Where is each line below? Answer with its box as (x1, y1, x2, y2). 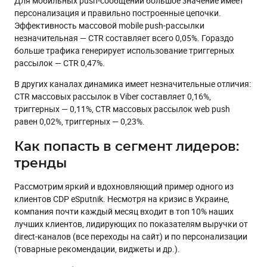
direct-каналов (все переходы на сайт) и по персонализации (14, 230, 247, 242)
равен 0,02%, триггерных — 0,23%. (14, 115, 145, 127)
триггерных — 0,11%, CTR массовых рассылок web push (14, 103, 230, 114)
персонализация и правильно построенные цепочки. (14, 7, 221, 18)
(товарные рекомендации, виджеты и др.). (14, 243, 180, 254)
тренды (14, 156, 67, 170)
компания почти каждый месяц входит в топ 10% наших (14, 205, 234, 217)
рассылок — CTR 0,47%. (14, 57, 105, 69)
